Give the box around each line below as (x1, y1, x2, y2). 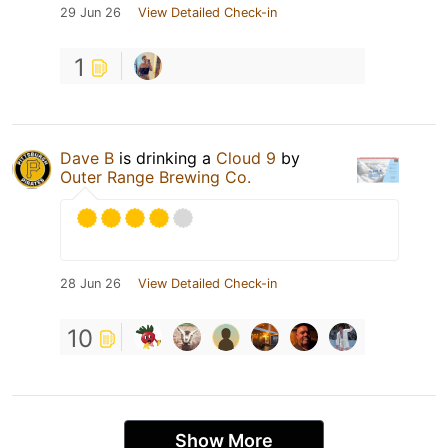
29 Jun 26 (60, 5, 121, 21)
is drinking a (114, 148, 216, 169)
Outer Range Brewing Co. (60, 167, 251, 188)
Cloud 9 (216, 148, 276, 169)
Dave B (60, 148, 114, 169)
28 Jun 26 (60, 276, 121, 292)
